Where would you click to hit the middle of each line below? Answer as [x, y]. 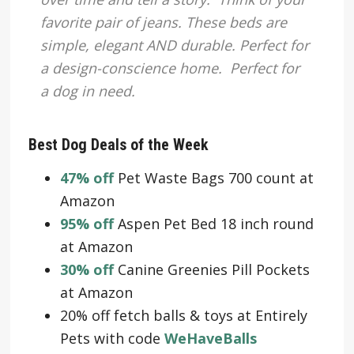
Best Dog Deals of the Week [118, 144]
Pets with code [112, 338]
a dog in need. [87, 90]
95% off [87, 223]
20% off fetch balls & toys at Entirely [183, 315]
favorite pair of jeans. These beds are [163, 22]
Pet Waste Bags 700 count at [213, 177]
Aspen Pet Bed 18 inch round [213, 223]
